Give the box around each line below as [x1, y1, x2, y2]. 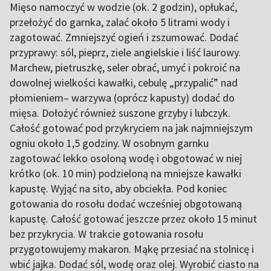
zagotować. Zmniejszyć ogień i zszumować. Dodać [10, 30, 238, 44]
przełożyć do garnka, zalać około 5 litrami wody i [10, 15, 230, 29]
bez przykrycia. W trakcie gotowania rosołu [10, 227, 203, 241]
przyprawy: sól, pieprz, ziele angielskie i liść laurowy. [10, 45, 241, 59]
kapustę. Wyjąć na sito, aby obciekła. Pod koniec [10, 181, 227, 195]
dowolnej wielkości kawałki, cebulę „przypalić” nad [10, 76, 238, 90]
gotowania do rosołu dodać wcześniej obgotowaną [10, 197, 242, 211]
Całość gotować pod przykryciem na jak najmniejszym [10, 121, 253, 135]
